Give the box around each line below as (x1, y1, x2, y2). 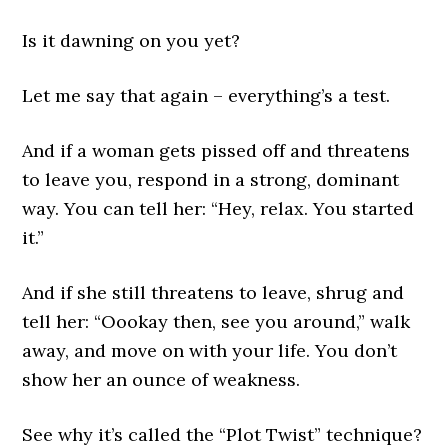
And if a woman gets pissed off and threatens (22, 139, 411, 163)
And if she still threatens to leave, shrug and (22, 281, 405, 305)
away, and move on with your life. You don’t (22, 339, 398, 363)
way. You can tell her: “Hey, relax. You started (22, 197, 415, 221)
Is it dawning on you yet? (22, 29, 241, 53)
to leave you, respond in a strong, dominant (22, 168, 400, 192)
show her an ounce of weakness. (22, 368, 301, 392)
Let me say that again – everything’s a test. (22, 84, 391, 108)
